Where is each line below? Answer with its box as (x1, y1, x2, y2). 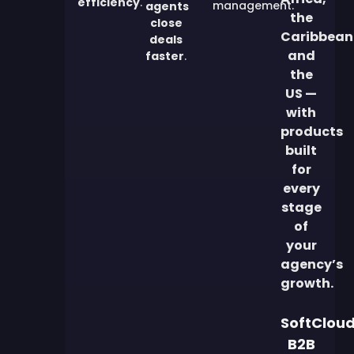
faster (145, 48, 185, 65)
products (280, 122, 343, 141)
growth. (280, 274, 333, 293)
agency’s (280, 255, 343, 274)
